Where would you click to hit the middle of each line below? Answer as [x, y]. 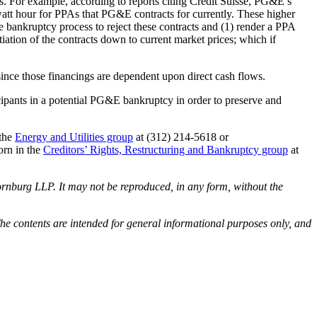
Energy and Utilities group [74, 137]
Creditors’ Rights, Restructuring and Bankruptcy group [166, 149]
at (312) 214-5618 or [181, 137]
